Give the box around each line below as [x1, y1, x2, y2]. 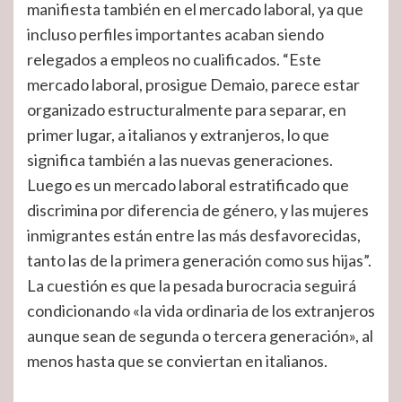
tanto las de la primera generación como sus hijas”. [27, 250, 371, 270]
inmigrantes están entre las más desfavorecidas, [27, 225, 361, 245]
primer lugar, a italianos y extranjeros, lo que [27, 125, 329, 144]
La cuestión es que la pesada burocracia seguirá [27, 275, 356, 295]
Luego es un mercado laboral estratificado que [27, 175, 349, 195]
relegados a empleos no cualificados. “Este [27, 49, 321, 69]
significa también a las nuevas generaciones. [27, 150, 333, 170]
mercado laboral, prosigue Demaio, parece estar [27, 74, 360, 94]
